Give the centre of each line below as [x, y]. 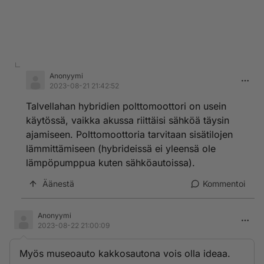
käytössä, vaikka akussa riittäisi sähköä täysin [128, 120]
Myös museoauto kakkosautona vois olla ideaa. [125, 253]
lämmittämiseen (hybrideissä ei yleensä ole [121, 148]
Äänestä [58, 184]
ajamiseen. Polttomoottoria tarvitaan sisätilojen [129, 134]
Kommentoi [224, 184]
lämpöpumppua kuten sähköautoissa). [110, 163]
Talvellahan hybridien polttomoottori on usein [126, 106]
